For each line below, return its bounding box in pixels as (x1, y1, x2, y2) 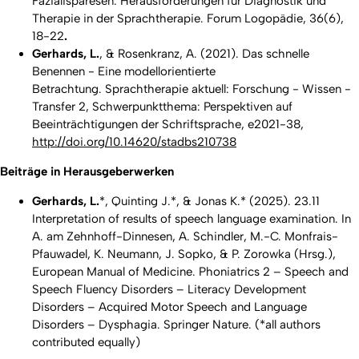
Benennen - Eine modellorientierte (32, 63, 216, 79)
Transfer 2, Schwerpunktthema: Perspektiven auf (32, 99, 292, 114)
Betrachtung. (32, 81, 105, 96)
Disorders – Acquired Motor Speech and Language (32, 299, 307, 314)
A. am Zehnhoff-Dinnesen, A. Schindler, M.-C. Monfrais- (32, 228, 338, 244)
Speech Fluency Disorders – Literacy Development (32, 281, 306, 296)
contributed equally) (32, 334, 140, 349)
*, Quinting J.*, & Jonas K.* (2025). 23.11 (99, 193, 320, 208)
